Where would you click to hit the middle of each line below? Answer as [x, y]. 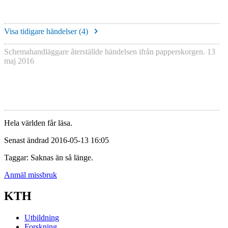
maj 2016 [19, 61]
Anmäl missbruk [31, 175]
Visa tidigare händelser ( [43, 32]
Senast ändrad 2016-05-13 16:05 [56, 140]
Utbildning [42, 218]
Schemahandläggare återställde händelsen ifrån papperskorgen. [106, 52]
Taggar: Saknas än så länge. [49, 157]
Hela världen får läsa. [38, 123]
